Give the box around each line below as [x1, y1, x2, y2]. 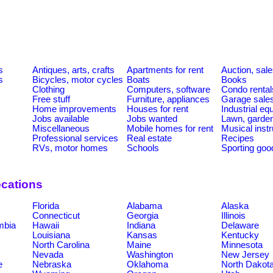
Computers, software [127, 84, 210, 94]
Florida [32, 200, 59, 211]
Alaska [221, 200, 249, 211]
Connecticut [32, 210, 80, 221]
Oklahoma [127, 259, 168, 269]
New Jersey [221, 249, 269, 260]
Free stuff [32, 94, 70, 104]
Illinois [221, 210, 246, 221]
